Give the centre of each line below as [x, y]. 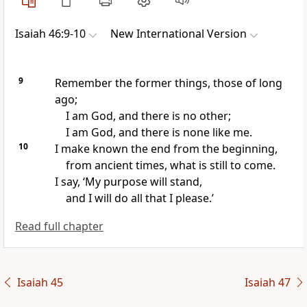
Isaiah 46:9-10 [50, 34]
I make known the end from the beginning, [166, 149]
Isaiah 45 [40, 283]
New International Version [179, 34]
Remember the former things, [132, 83]
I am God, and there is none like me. [159, 133]
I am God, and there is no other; [148, 116]
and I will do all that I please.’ [139, 198]
